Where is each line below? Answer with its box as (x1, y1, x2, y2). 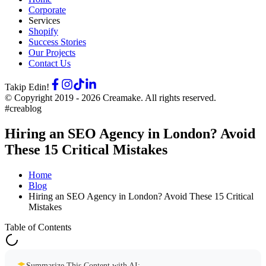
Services (28, 15, 60, 26)
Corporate (28, 5, 66, 15)
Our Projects (28, 47, 75, 58)
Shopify (28, 26, 58, 36)
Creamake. (100, 93, 145, 103)
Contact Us (28, 58, 71, 68)
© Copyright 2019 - (5, 93, 81, 103)
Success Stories (28, 37, 86, 47)
